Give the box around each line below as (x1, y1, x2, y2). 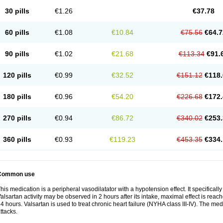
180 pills (2, 93, 31, 101)
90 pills (4, 50, 29, 58)
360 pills (2, 135, 31, 143)
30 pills (4, 7, 29, 15)
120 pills (2, 71, 31, 79)
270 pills (2, 114, 31, 122)
